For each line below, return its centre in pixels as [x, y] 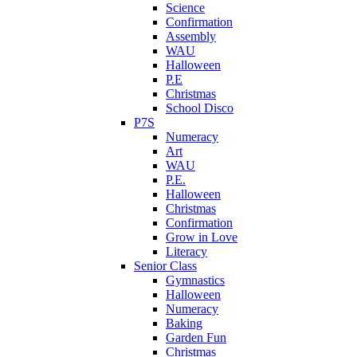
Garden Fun [196, 337]
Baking [184, 323]
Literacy [186, 251]
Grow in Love [202, 237]
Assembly [191, 36]
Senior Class [165, 265]
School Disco [200, 108]
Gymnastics [195, 280]
